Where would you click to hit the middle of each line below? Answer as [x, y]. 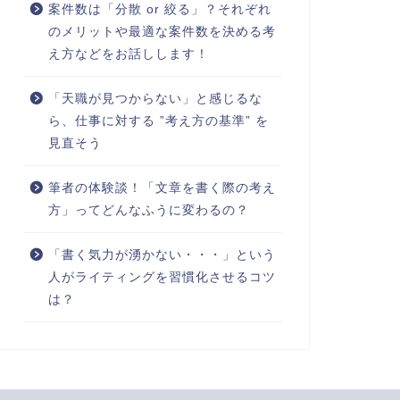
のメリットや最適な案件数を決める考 [162, 32]
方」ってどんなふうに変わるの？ [148, 210]
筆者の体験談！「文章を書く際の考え [162, 188]
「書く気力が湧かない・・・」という [162, 255]
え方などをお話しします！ [128, 54]
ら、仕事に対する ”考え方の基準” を [158, 121]
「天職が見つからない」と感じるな [155, 99]
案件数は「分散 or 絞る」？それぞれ [159, 9]
